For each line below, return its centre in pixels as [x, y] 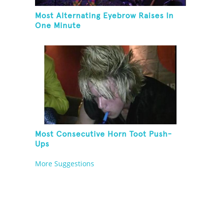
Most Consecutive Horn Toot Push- [104, 134]
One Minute [58, 26]
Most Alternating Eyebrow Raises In [105, 16]
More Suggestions [65, 164]
